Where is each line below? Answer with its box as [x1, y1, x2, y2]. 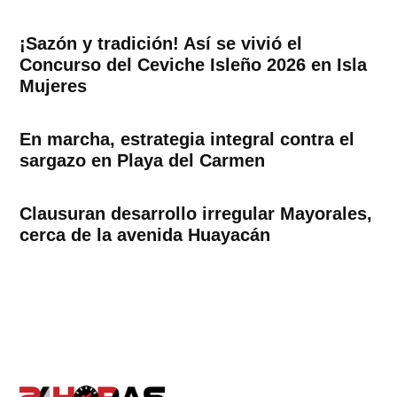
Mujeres [19, 75, 88, 96]
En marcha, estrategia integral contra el [19, 128, 355, 149]
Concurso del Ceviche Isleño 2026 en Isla [19, 54, 368, 74]
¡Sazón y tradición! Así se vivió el [19, 33, 303, 53]
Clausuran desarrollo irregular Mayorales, [19, 203, 373, 223]
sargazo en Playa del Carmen [19, 150, 266, 170]
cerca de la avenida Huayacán [19, 224, 271, 245]
